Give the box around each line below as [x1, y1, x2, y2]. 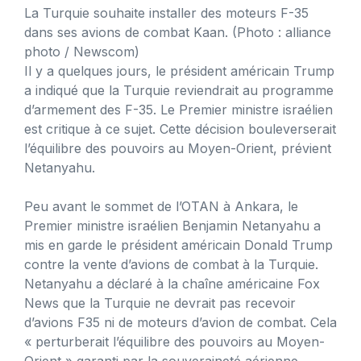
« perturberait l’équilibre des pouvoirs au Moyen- [24, 333, 325, 350]
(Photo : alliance [232, 23, 331, 40]
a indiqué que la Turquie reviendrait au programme [24, 81, 334, 98]
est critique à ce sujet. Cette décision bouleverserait [24, 120, 336, 137]
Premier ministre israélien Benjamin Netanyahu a [24, 217, 321, 234]
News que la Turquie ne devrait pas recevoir [24, 294, 296, 311]
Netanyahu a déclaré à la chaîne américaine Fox [24, 275, 320, 292]
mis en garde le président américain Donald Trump [24, 236, 333, 253]
